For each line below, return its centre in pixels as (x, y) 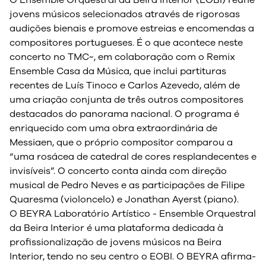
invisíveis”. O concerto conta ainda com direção (118, 171)
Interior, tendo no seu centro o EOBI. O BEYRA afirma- (133, 256)
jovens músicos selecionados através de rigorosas (125, 14)
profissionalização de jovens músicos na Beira (115, 242)
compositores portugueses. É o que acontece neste (126, 43)
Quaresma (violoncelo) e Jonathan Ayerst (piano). (124, 199)
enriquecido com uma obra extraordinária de (113, 128)
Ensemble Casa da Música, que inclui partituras (118, 71)
